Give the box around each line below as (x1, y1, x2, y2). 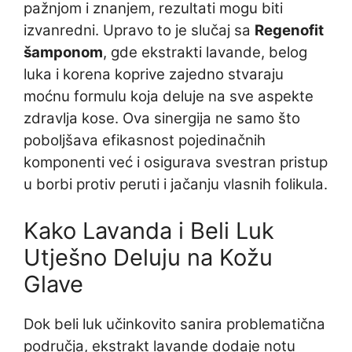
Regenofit (255, 21, 324, 39)
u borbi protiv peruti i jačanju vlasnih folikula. (24, 175, 328, 193)
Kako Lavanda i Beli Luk (24, 217, 274, 244)
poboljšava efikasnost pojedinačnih (24, 131, 266, 149)
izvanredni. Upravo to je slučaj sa (24, 21, 255, 39)
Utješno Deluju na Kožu (24, 244, 273, 271)
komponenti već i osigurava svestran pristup (24, 153, 328, 171)
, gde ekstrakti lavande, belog (103, 43, 307, 61)
